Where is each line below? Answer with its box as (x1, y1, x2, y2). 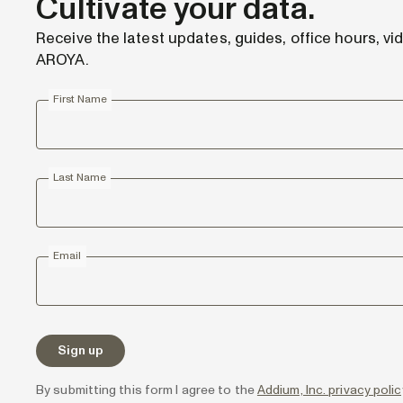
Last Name (53, 170, 106, 185)
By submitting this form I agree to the (36, 381, 257, 399)
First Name (53, 92, 107, 107)
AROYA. (36, 49, 89, 70)
